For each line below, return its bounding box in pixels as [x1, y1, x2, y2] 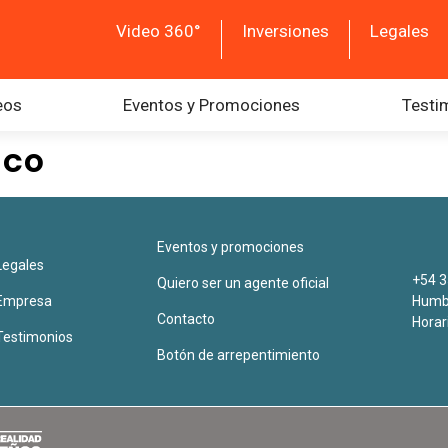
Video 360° [116, 21, 201, 41]
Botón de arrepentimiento [156, 347, 320, 363]
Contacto [156, 311, 215, 327]
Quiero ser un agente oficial [156, 275, 329, 291]
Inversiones [242, 21, 329, 41]
